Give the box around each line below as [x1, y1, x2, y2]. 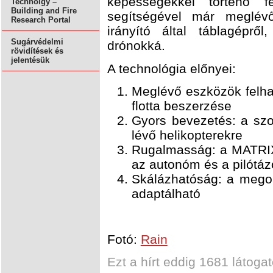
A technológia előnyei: [107, 61, 236, 76]
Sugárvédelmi [11, 37, 63, 47]
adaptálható [131, 186, 200, 201]
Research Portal [11, 15, 71, 25]
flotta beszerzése [131, 99, 232, 113]
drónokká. [107, 38, 165, 53]
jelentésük [11, 55, 49, 65]
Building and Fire [11, 6, 77, 16]
